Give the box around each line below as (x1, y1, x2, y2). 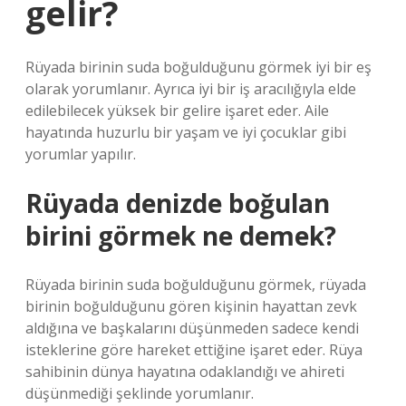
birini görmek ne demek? (25, 218, 336, 253)
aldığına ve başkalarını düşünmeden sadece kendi (25, 318, 359, 338)
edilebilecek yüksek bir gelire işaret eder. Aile (25, 101, 329, 121)
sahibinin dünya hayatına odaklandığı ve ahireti (25, 362, 344, 382)
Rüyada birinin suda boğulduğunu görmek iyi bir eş (25, 57, 372, 77)
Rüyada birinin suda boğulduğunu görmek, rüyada (25, 275, 366, 295)
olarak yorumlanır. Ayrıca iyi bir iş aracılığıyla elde (25, 79, 356, 99)
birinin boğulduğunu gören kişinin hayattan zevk (25, 296, 357, 316)
